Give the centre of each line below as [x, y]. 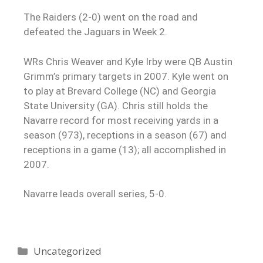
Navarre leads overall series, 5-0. [95, 194]
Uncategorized [68, 251]
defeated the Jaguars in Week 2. [95, 32]
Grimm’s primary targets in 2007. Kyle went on [126, 76]
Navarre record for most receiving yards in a [121, 120]
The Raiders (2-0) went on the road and [111, 17]
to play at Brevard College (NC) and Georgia [120, 91]
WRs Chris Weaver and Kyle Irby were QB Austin [128, 61]
